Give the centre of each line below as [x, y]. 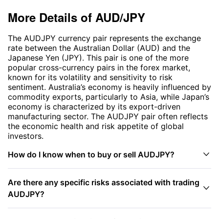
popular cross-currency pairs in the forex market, [99, 68]
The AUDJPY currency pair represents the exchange [104, 38]
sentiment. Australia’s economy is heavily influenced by [109, 87]
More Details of [50, 17]
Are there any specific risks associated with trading [104, 183]
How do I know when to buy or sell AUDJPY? [91, 155]
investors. [26, 136]
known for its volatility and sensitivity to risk [90, 77]
